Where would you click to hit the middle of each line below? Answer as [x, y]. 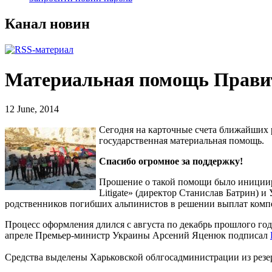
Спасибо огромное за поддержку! [171, 161]
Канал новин [47, 24]
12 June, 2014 [32, 109]
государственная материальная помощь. [182, 141]
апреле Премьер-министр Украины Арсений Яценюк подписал [138, 236]
